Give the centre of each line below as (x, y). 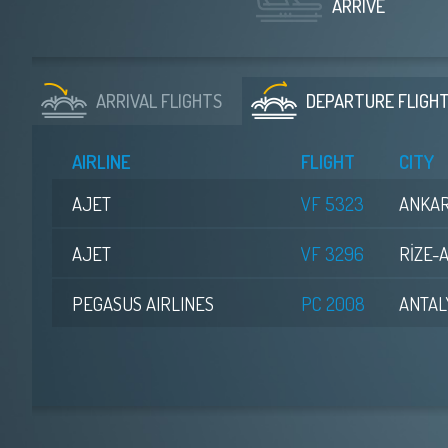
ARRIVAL (126, 100)
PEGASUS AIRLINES (143, 303)
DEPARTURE (350, 100)
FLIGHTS (189, 100)
